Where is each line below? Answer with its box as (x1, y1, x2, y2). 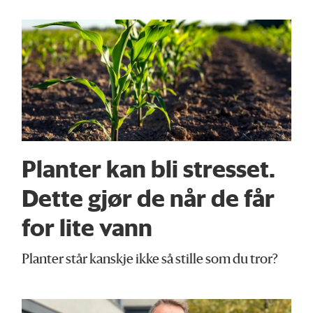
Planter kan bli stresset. (22, 154, 276, 184)
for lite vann (22, 212, 153, 242)
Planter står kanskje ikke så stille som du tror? (22, 253, 279, 267)
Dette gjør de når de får (22, 183, 275, 213)
